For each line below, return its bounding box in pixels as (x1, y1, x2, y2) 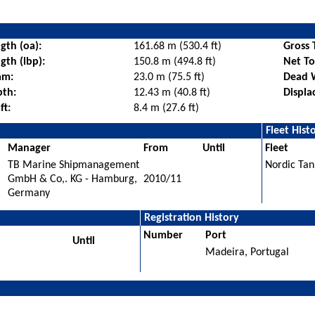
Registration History (144, 212, 240, 224)
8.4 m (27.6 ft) (134, 102, 200, 114)
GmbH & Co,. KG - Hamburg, (8, 173, 138, 185)
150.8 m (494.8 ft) (134, 56, 217, 67)
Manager (8, 142, 51, 154)
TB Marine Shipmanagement (8, 159, 140, 171)
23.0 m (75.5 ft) (134, 71, 205, 83)
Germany (8, 187, 51, 199)
